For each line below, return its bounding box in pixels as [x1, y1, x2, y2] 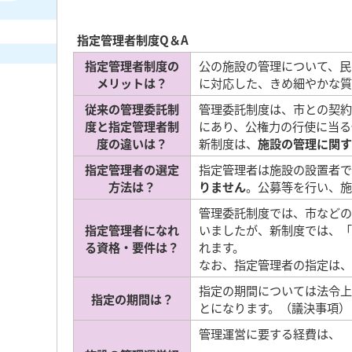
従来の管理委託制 [85, 100, 179, 117]
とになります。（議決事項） [199, 299, 350, 316]
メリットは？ [97, 74, 167, 91]
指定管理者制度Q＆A [77, 31, 189, 48]
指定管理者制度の [85, 57, 179, 74]
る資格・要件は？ [85, 238, 179, 255]
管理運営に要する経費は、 [199, 324, 340, 342]
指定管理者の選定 [85, 160, 179, 178]
